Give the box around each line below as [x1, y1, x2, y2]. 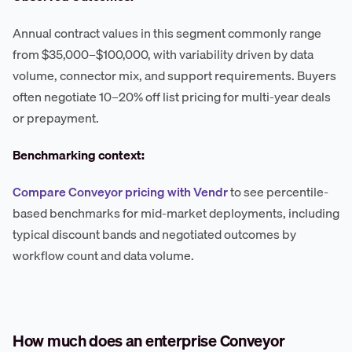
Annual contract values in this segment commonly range [13, 23, 321, 44]
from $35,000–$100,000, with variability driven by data [13, 44, 313, 65]
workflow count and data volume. [13, 245, 194, 266]
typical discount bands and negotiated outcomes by [13, 224, 296, 245]
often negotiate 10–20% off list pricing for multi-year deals [13, 86, 331, 108]
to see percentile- [228, 181, 328, 203]
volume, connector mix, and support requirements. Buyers [13, 65, 336, 86]
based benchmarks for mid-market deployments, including [13, 203, 339, 224]
